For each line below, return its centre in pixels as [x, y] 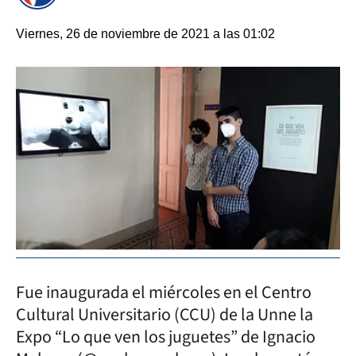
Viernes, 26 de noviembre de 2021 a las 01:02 [145, 34]
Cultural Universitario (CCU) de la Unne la [164, 314]
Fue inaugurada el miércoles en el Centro [164, 292]
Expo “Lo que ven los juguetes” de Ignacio [166, 337]
